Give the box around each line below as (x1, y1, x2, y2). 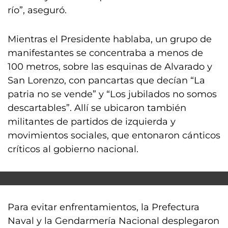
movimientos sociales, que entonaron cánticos (8, 130, 220, 141)
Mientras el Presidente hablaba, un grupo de (8, 34, 212, 45)
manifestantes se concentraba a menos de (8, 47, 203, 59)
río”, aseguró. (8, 5, 67, 16)
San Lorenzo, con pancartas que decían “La (8, 75, 205, 86)
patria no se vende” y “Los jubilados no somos (8, 89, 217, 100)
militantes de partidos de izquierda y (8, 116, 176, 127)
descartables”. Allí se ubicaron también (8, 102, 186, 113)
